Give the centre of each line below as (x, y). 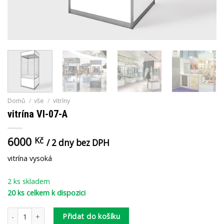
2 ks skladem (29, 181)
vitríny (61, 100)
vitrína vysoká (30, 158)
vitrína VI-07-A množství (41, 212)
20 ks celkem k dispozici (46, 192)
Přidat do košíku (91, 216)
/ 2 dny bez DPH (78, 142)
